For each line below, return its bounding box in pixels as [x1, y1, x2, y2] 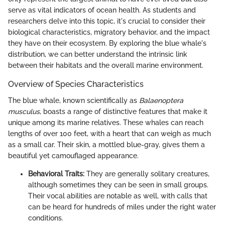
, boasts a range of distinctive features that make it [40, 107, 207, 116]
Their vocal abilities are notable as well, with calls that [28, 191, 207, 200]
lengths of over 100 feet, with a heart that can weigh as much [8, 129, 211, 138]
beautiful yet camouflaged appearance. [8, 151, 139, 160]
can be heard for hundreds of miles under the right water [28, 202, 216, 211]
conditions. [28, 213, 63, 222]
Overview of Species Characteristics [8, 79, 144, 89]
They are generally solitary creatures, [84, 169, 209, 178]
